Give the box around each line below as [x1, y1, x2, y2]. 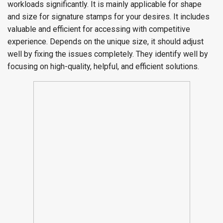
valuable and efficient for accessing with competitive [7, 24, 190, 34]
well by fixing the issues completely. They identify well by [7, 49, 208, 59]
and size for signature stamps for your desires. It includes [7, 12, 210, 21]
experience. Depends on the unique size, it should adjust [7, 37, 204, 46]
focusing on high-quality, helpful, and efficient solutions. [7, 62, 199, 71]
